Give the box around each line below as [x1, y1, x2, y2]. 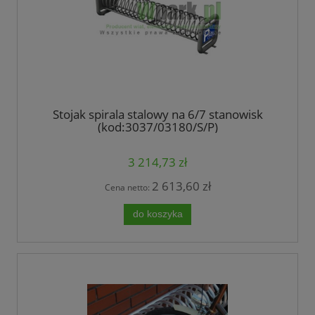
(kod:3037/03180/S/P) [97, 119, 218, 136]
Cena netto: [104, 181, 152, 193]
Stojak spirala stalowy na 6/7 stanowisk [52, 106, 263, 123]
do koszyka [132, 209, 183, 219]
